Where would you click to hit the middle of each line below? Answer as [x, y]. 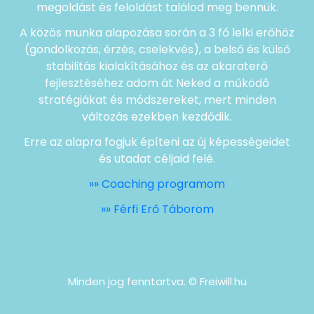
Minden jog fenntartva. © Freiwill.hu [157, 281]
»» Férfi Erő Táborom [157, 209]
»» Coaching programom [157, 184]
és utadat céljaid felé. [157, 158]
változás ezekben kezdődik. [157, 116]
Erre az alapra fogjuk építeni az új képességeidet [157, 142]
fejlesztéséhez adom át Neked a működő [157, 83]
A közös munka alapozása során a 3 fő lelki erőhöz [157, 32]
